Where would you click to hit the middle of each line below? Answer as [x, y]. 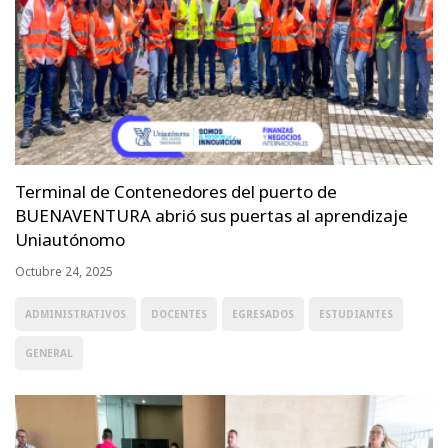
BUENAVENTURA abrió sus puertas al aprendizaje [211, 216]
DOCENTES [179, 314]
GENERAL [49, 353]
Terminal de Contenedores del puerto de [176, 192]
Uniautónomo [70, 240]
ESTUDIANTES [356, 314]
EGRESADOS [263, 314]
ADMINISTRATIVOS [75, 314]
